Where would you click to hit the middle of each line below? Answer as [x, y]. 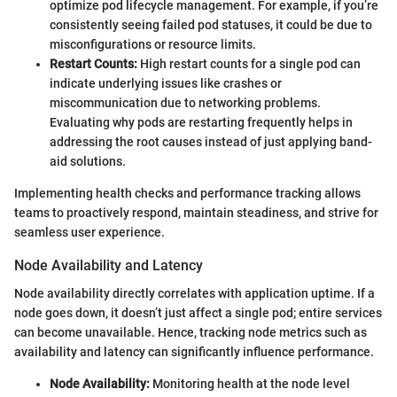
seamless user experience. [90, 232]
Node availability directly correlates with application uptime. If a [195, 294]
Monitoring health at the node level [250, 384]
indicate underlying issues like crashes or [166, 83]
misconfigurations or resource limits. [153, 44]
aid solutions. [88, 161]
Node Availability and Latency [109, 265]
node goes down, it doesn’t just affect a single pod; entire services [198, 313]
